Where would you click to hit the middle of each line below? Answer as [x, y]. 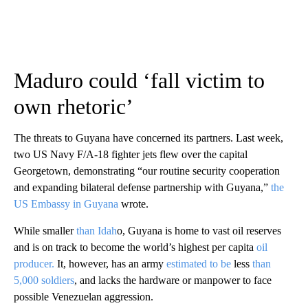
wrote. [133, 203]
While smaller [45, 230]
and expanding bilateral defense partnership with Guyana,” [142, 187]
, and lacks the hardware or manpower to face [173, 280]
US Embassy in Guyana [66, 203]
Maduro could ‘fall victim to [139, 80]
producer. [34, 263]
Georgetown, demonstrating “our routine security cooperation [147, 170]
